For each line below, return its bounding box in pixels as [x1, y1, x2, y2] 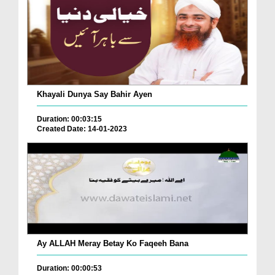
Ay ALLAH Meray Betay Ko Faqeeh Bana [37, 238, 188, 248]
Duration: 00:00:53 [37, 263, 102, 273]
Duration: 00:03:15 [37, 115, 102, 124]
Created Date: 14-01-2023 [37, 125, 127, 134]
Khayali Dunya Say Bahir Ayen [37, 90, 152, 99]
